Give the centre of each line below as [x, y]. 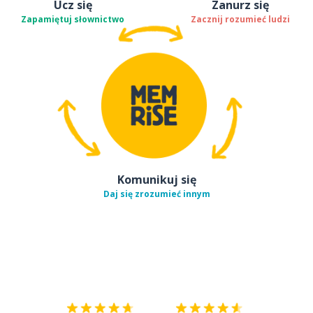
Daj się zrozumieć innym [156, 194]
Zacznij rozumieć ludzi [240, 19]
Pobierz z [176, 264]
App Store [230, 264]
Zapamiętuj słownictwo [73, 19]
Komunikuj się [156, 180]
